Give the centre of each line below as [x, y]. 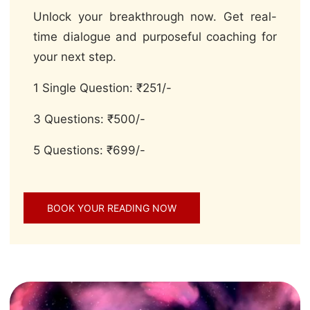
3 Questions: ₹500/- [89, 119]
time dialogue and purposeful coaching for [155, 37]
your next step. [75, 57]
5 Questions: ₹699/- [89, 151]
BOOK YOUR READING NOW [112, 208]
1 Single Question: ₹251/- [102, 88]
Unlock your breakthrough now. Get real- [155, 17]
